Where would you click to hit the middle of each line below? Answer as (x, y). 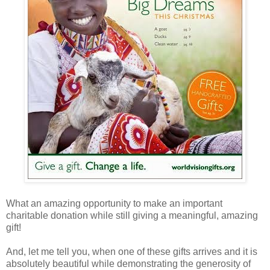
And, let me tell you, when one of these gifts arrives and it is (132, 252)
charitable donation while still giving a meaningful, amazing (132, 216)
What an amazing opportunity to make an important (114, 204)
